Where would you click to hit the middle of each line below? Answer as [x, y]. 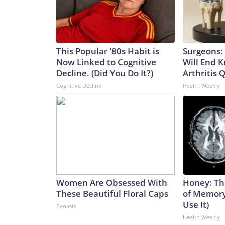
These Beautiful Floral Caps [112, 194]
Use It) [196, 205]
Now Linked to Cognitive [106, 62]
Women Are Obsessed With [112, 183]
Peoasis [66, 206]
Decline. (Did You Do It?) [105, 73]
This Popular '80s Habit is [108, 51]
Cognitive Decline [79, 86]
